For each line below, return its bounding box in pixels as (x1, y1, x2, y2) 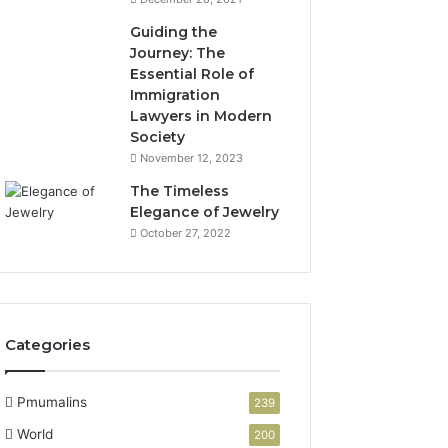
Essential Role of (130, 65, 255, 83)
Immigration (130, 86, 221, 104)
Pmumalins (17, 394, 88, 410)
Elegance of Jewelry (130, 203, 280, 221)
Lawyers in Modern (130, 107, 273, 125)
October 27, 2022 (140, 226, 232, 240)
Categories (5, 335, 91, 354)
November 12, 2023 (140, 151, 244, 165)
